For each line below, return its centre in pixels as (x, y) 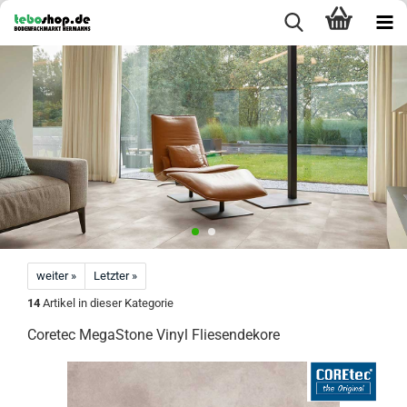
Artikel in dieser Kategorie (107, 303)
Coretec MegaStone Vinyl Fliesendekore (154, 335)
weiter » (56, 276)
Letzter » (115, 276)
